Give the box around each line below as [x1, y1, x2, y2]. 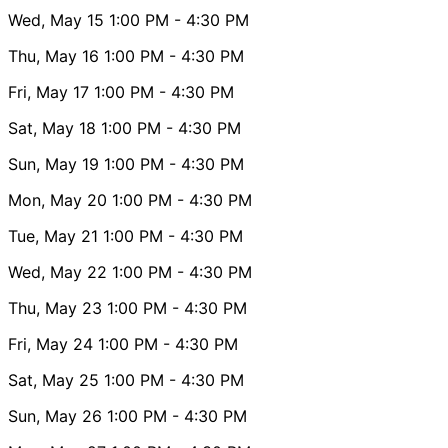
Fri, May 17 [8, 81, 89, 102]
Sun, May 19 [8, 153, 99, 174]
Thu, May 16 [8, 45, 99, 66]
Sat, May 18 [8, 117, 96, 138]
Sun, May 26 [8, 405, 102, 426]
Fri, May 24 [8, 333, 93, 354]
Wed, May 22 [8, 261, 107, 282]
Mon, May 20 [8, 189, 107, 210]
